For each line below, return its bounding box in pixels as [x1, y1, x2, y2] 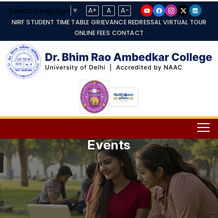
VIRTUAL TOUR [163, 18, 207, 26]
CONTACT [111, 29, 144, 37]
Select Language [9, 5, 70, 16]
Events [87, 137, 131, 153]
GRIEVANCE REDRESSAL [91, 18, 162, 26]
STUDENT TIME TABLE [26, 18, 90, 26]
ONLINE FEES [74, 29, 110, 37]
